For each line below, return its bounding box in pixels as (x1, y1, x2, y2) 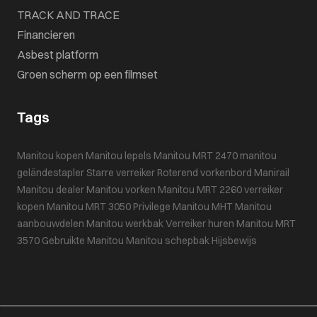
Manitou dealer (17, 183, 84, 197)
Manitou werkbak (86, 217, 163, 231)
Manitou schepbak (126, 234, 209, 248)
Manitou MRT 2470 (154, 149, 238, 163)
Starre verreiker (86, 166, 155, 180)
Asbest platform (17, 47, 98, 62)
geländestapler (17, 166, 84, 180)
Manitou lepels (86, 149, 151, 163)
